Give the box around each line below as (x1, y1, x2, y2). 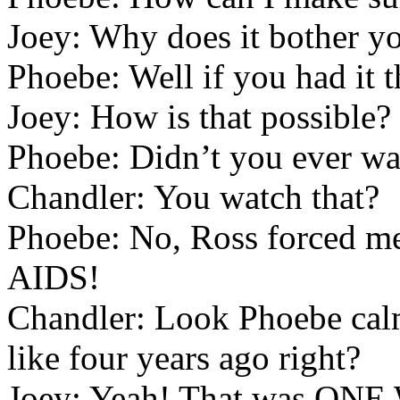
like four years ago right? (7, 338, 361, 377)
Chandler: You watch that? (7, 178, 379, 216)
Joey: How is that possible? (7, 97, 391, 136)
